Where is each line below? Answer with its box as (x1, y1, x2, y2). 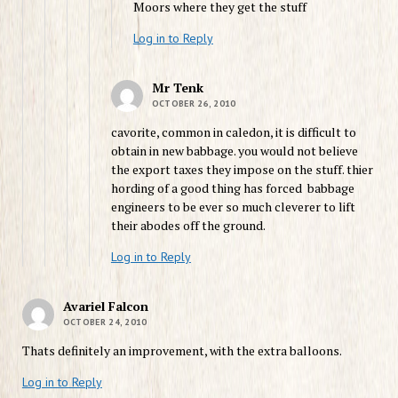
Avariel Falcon (62, 297, 148, 314)
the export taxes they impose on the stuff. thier (110, 160, 373, 178)
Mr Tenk (151, 78, 203, 96)
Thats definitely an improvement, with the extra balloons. (21, 341, 342, 359)
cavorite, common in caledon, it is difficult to (110, 123, 356, 140)
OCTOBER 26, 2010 (151, 97, 236, 109)
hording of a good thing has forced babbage (110, 179, 354, 196)
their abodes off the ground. (110, 216, 267, 234)
